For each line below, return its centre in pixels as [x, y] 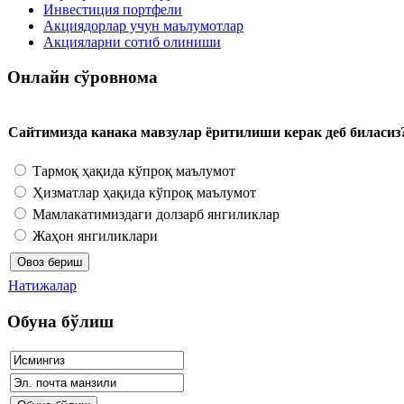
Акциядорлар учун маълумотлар [143, 25]
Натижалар [42, 285]
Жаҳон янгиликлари [93, 235]
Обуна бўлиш [60, 321]
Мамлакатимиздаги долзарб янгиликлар [154, 214]
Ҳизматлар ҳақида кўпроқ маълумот [142, 192]
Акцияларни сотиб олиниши [132, 41]
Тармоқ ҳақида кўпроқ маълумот [132, 170]
